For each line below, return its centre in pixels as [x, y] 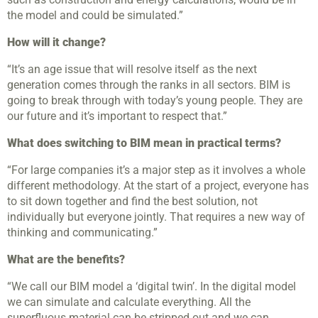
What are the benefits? [66, 260]
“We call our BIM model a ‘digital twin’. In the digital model [152, 287]
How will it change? [56, 43]
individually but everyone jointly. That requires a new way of [156, 217]
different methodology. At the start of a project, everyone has [158, 186]
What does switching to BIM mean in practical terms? [144, 143]
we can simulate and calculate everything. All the [129, 302]
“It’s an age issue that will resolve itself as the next [132, 70]
